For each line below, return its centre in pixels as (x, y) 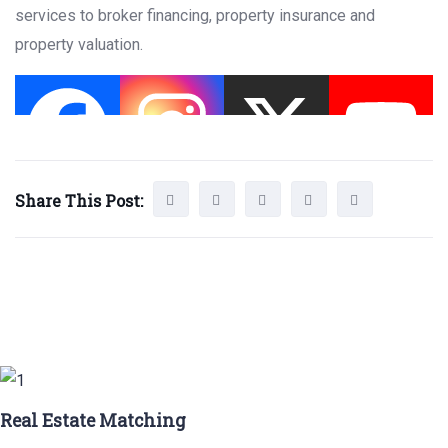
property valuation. (79, 45)
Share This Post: (79, 201)
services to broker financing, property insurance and (195, 16)
